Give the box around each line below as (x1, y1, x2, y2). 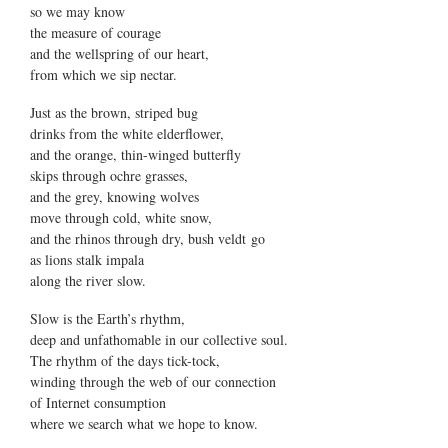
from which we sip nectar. (30, 65, 177, 85)
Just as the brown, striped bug (30, 103, 198, 123)
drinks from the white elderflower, (30, 124, 224, 144)
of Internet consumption (30, 392, 166, 412)
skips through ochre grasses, (30, 166, 188, 186)
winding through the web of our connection (30, 371, 276, 391)
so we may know (30, 2, 125, 22)
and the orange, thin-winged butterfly (30, 145, 241, 165)
